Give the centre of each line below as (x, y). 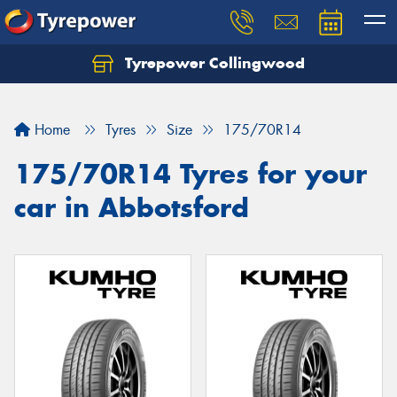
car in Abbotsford (132, 207)
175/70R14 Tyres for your (191, 174)
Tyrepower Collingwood (213, 63)
